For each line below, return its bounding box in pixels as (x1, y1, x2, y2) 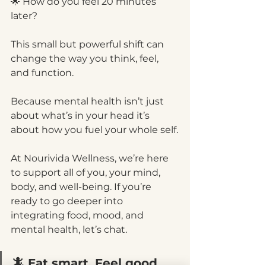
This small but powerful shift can (11, 39, 166, 50)
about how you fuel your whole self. (11, 124, 178, 135)
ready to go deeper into (11, 195, 125, 207)
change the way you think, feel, (11, 53, 161, 64)
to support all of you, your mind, (11, 167, 163, 178)
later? (11, 10, 37, 21)
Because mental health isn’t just (11, 96, 166, 107)
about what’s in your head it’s (11, 110, 152, 121)
